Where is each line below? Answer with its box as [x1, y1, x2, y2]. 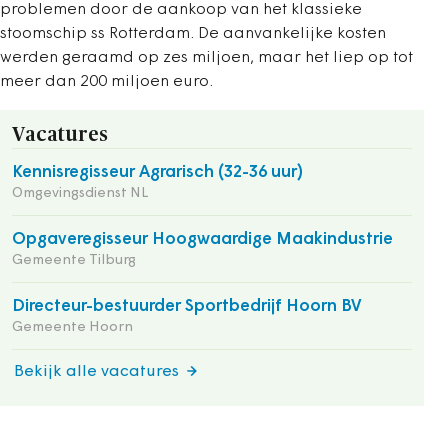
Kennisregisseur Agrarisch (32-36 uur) [12, 164, 303, 181]
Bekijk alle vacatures [14, 364, 179, 380]
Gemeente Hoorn [12, 320, 133, 335]
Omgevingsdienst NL [12, 186, 148, 201]
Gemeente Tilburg [12, 253, 136, 268]
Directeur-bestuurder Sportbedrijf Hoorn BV [12, 298, 362, 315]
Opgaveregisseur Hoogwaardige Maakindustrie [12, 231, 393, 248]
